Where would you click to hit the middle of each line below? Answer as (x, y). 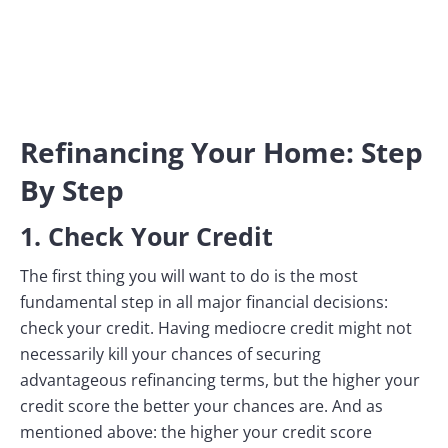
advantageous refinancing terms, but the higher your (220, 380)
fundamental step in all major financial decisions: (204, 302)
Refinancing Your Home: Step (221, 152)
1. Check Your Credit (146, 236)
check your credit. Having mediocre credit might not (216, 328)
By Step (72, 190)
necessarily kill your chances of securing (170, 354)
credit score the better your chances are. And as (201, 406)
